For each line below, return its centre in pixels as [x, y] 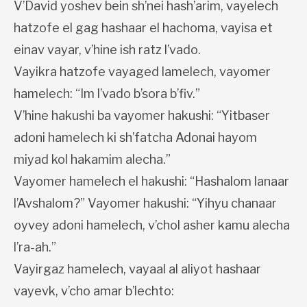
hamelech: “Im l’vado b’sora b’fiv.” [107, 94]
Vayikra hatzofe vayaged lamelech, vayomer [142, 72]
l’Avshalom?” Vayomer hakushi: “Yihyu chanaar [145, 204]
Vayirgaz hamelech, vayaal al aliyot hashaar [137, 269]
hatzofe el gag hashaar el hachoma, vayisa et [143, 28]
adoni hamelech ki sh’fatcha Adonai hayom [135, 138]
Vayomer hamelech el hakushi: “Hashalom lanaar [151, 182]
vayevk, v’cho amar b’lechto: [94, 291]
